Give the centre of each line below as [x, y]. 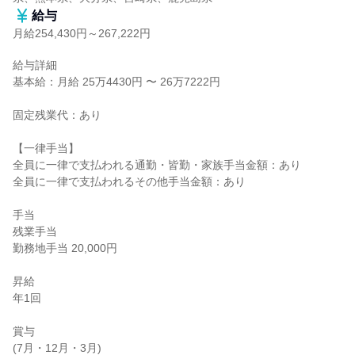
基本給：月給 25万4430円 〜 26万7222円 [116, 82]
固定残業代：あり [57, 115]
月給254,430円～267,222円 [82, 33]
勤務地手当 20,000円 [65, 248]
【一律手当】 [46, 148]
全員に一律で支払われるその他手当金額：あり [129, 181]
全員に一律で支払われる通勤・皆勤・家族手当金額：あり [157, 165]
